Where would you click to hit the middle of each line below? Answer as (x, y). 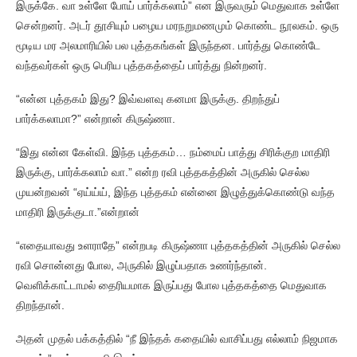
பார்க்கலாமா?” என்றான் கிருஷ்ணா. (96, 119)
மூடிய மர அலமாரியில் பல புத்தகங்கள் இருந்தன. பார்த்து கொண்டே (168, 45)
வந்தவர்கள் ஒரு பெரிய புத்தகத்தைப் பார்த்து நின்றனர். (143, 65)
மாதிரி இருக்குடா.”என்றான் (78, 212)
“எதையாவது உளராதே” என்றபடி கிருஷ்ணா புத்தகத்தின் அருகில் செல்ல (178, 245)
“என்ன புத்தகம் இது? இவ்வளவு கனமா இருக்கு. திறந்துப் (148, 99)
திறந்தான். (42, 305)
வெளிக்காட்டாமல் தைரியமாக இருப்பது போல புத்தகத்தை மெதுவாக (171, 285)
